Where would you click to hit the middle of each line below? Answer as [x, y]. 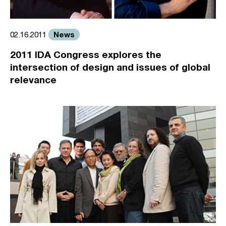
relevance [33, 80]
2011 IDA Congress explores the [86, 54]
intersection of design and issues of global [110, 67]
